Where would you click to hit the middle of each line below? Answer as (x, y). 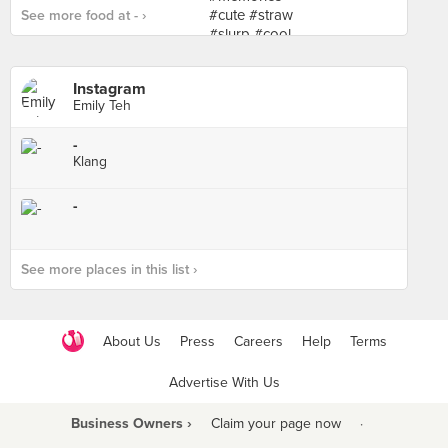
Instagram (109, 89)
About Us (131, 341)
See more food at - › (83, 15)
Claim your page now (275, 423)
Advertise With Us (224, 382)
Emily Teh (102, 105)
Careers (258, 341)
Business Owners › (131, 423)
